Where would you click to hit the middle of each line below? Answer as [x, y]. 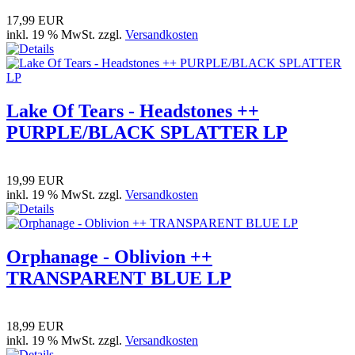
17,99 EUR [35, 21]
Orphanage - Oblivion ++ [109, 257]
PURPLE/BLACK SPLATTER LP [147, 133]
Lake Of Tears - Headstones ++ [133, 111]
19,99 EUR [35, 181]
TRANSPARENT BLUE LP [119, 279]
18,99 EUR [35, 326]
